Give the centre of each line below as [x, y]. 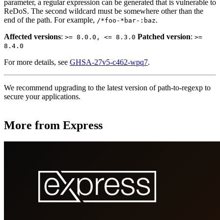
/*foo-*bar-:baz [126, 20]
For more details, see [37, 62]
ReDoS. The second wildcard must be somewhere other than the [104, 11]
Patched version [164, 36]
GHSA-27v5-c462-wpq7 [109, 62]
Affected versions [32, 36]
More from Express [53, 125]
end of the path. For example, [50, 20]
